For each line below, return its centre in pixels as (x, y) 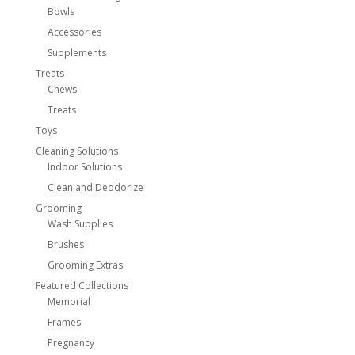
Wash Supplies (80, 224)
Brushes (65, 244)
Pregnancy (71, 343)
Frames (64, 322)
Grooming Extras (85, 265)
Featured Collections (82, 286)
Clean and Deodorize (95, 187)
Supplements (76, 53)
